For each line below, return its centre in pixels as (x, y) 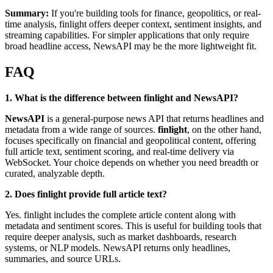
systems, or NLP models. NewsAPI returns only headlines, (118, 247)
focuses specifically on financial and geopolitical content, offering (130, 140)
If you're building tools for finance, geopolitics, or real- (155, 13)
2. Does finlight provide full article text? (86, 194)
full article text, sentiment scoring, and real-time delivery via (119, 151)
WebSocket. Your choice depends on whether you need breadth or (132, 162)
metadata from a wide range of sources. (81, 129)
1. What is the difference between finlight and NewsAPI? (122, 97)
